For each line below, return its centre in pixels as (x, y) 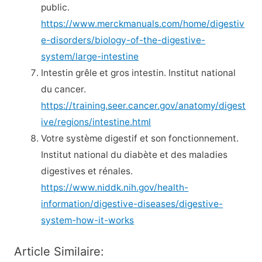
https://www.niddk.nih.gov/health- (115, 187)
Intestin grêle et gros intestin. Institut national (139, 73)
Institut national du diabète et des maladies (135, 154)
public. (56, 7)
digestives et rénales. (87, 171)
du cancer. (64, 89)
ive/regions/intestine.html (96, 122)
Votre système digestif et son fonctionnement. (140, 138)
